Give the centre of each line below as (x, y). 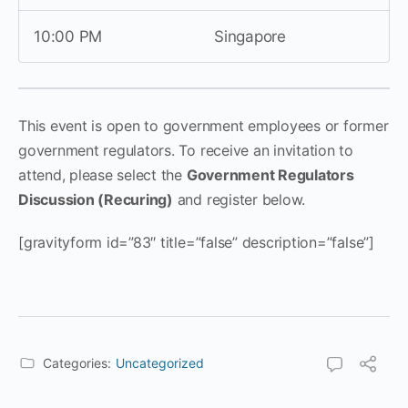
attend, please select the (102, 174)
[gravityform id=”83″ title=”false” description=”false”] (196, 242)
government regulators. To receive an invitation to (186, 150)
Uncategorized (160, 362)
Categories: (77, 362)
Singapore (250, 36)
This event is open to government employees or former (204, 125)
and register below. (239, 199)
